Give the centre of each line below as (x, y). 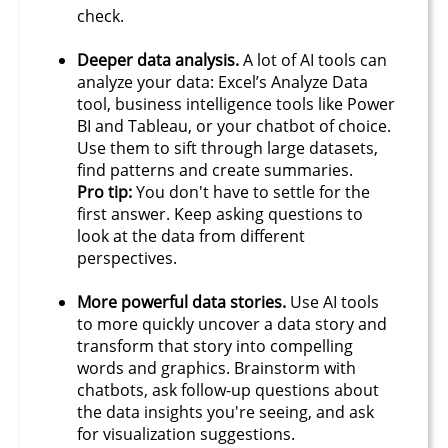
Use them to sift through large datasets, (227, 147)
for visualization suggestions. (186, 433)
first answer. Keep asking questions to (220, 213)
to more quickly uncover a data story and (232, 323)
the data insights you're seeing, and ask (225, 411)
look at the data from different (191, 235)
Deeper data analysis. (160, 59)
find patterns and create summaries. (215, 169)
